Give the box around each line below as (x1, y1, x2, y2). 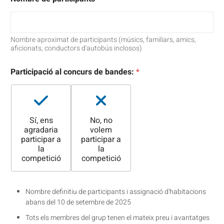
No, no (89, 114, 112, 126)
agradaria (24, 123, 58, 136)
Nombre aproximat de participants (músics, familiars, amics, (10, 34, 196, 45)
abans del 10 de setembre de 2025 (25, 196, 131, 207)
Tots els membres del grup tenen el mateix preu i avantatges (25, 212, 209, 223)
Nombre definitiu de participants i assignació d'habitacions (25, 186, 206, 197)
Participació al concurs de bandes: (10, 65, 136, 78)
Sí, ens (29, 114, 53, 126)
